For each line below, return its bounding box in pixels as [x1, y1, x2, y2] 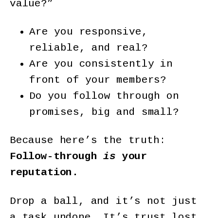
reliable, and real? [29, 42, 148, 54]
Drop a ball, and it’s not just [10, 195, 197, 207]
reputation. [10, 167, 79, 179]
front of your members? [29, 74, 167, 86]
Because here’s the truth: [10, 135, 166, 146]
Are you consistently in [29, 58, 173, 70]
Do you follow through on [29, 91, 179, 102]
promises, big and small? [29, 107, 179, 118]
